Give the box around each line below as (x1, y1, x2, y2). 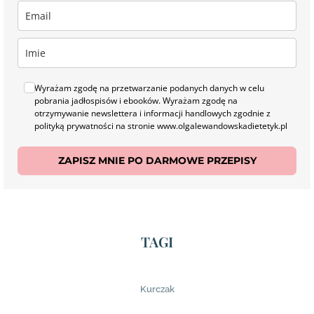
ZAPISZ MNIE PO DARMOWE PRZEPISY (57, 153, 257, 167)
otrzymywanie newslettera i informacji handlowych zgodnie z (34, 107, 271, 119)
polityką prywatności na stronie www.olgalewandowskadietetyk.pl (34, 119, 287, 132)
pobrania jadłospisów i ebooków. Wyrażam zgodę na (34, 94, 238, 107)
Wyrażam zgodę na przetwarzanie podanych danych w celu (34, 81, 264, 94)
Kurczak (139, 284, 175, 295)
